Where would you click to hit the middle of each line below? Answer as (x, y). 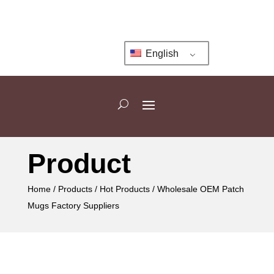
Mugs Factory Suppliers (73, 206)
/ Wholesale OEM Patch (197, 189)
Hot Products (124, 189)
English (161, 53)
